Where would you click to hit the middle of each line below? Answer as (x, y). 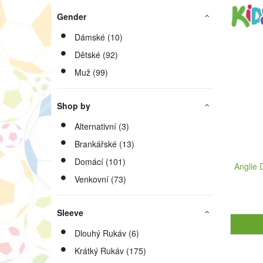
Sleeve (70, 213)
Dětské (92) (96, 55)
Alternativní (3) (102, 126)
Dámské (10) (99, 37)
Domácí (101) (100, 161)
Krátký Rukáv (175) (110, 251)
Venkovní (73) (100, 179)
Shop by (74, 106)
